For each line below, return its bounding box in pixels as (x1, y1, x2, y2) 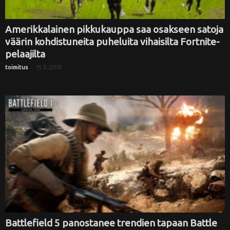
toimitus (5, 64, 28, 71)
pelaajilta (5, 48, 45, 60)
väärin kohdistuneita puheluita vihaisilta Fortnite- (5, 36, 220, 48)
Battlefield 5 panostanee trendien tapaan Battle (5, 217, 217, 229)
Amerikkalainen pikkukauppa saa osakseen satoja (5, 24, 223, 35)
